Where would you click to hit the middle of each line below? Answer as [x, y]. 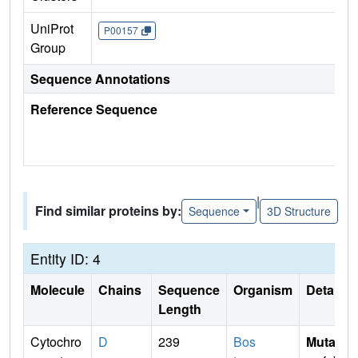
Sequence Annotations [100, 79]
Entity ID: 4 [66, 259]
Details [327, 290]
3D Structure [298, 211]
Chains [121, 290]
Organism [263, 290]
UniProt [52, 29]
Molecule [58, 290]
